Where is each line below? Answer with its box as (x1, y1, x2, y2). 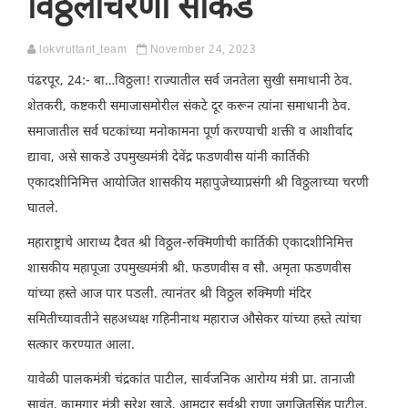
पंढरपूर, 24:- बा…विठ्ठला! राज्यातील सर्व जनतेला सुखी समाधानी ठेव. (27, 72, 352, 90)
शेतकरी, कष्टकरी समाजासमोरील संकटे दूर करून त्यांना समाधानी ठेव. (27, 97, 351, 116)
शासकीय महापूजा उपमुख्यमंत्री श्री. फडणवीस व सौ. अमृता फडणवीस (27, 260, 351, 278)
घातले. (27, 199, 58, 218)
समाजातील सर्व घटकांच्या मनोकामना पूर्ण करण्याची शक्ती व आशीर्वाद (27, 123, 352, 141)
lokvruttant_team (39, 42, 127, 57)
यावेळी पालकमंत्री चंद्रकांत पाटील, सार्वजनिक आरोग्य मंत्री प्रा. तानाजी (27, 371, 355, 389)
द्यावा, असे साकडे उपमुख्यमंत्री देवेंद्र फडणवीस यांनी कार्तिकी (27, 148, 310, 167)
